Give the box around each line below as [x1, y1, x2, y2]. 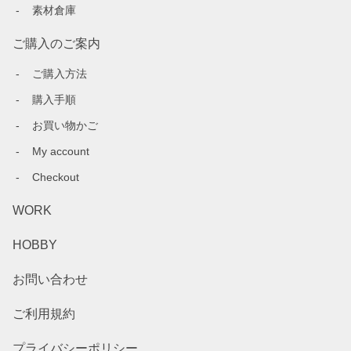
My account [31, 145, 89, 158]
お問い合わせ [13, 273, 88, 287]
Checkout [31, 171, 79, 184]
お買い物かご [31, 119, 98, 132]
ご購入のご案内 [13, 37, 100, 51]
